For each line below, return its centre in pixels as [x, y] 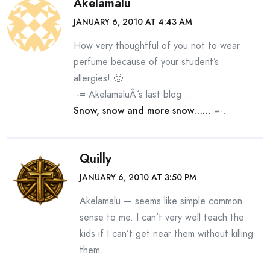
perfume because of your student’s [146, 62]
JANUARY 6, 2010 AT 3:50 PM [138, 177]
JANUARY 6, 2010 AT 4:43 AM [133, 22]
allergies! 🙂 [98, 78]
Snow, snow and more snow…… [142, 111]
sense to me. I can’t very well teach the [162, 217]
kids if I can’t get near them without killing [166, 234]
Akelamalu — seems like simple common [161, 201]
